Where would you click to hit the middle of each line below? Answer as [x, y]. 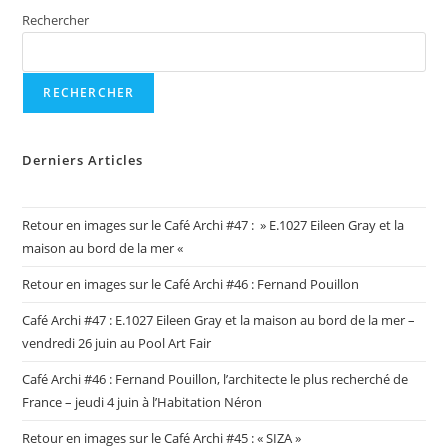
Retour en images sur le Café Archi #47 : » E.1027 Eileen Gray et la [213, 224]
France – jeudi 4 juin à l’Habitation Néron [142, 401]
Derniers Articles [83, 159]
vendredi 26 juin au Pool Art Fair [117, 342]
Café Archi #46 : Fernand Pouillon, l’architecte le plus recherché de [215, 378]
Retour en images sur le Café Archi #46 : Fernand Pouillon [191, 283]
